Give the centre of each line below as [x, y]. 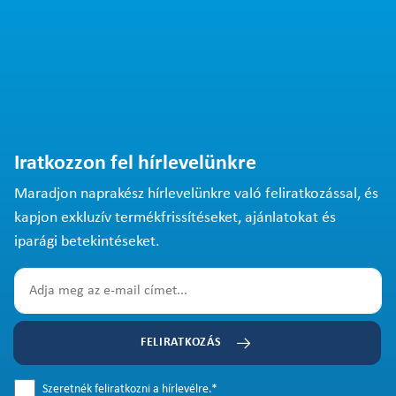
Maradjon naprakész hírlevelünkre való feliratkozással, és [196, 194]
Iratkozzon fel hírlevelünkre [135, 164]
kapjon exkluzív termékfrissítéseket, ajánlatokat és [175, 218]
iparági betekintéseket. [87, 242]
